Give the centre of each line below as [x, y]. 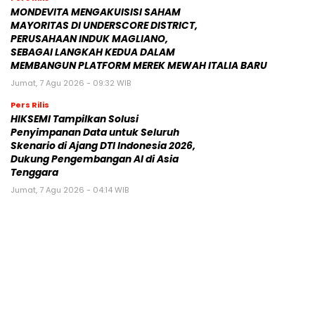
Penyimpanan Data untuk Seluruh [95, 132]
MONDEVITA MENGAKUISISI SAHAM [96, 12]
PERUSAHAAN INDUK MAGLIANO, [89, 39]
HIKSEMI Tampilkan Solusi [75, 119]
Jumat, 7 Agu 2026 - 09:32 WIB [71, 83]
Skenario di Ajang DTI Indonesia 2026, [103, 146]
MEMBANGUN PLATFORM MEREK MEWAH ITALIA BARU [139, 65]
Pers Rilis [30, 104]
